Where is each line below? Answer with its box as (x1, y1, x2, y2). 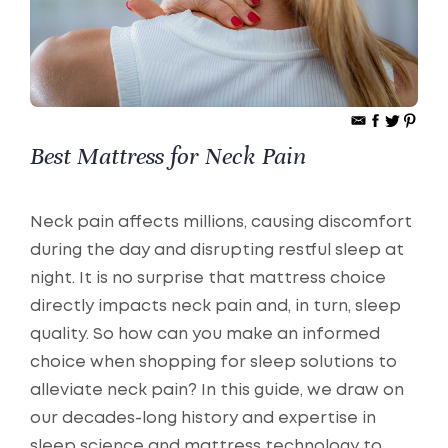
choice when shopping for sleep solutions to (30, 355, 397, 371)
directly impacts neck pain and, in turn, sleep (30, 299, 401, 315)
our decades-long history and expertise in (30, 411, 376, 427)
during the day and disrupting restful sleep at (30, 243, 404, 259)
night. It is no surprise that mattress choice (30, 271, 386, 287)
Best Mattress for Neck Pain (30, 141, 306, 172)
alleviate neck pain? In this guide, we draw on (30, 383, 404, 399)
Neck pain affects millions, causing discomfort (30, 215, 412, 231)
